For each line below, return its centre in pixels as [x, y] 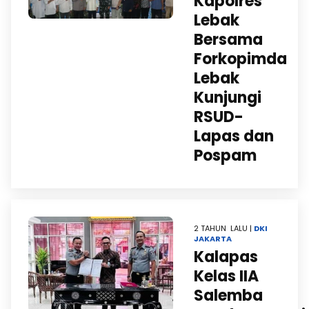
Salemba [228, 296]
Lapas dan [234, 136]
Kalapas [226, 257]
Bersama [228, 40]
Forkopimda [240, 59]
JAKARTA [213, 239]
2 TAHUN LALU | [224, 228]
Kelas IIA [226, 276]
